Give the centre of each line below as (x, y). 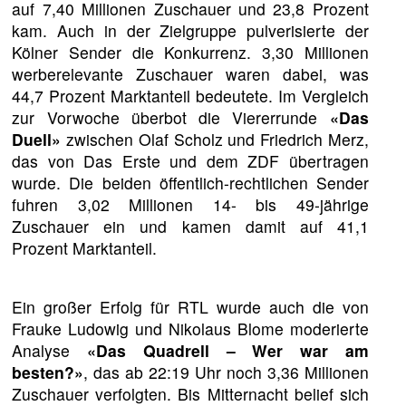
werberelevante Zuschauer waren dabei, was (190, 73)
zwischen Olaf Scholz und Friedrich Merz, (215, 139)
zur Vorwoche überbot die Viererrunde (171, 117)
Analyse (49, 351)
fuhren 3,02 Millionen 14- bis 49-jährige (190, 204)
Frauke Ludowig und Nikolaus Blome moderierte (190, 329)
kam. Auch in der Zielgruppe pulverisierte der (190, 30)
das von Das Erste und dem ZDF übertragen (190, 160)
